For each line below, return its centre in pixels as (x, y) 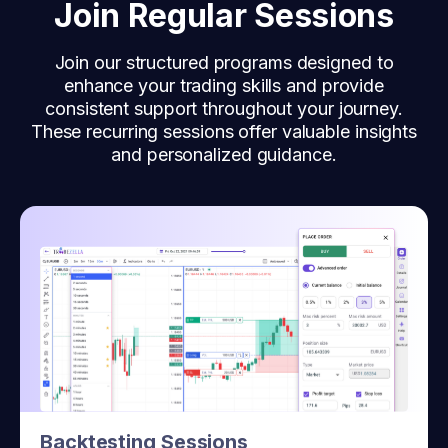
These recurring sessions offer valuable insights (224, 131)
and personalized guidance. (224, 154)
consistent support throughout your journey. (224, 108)
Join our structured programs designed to (224, 62)
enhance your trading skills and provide (224, 85)
